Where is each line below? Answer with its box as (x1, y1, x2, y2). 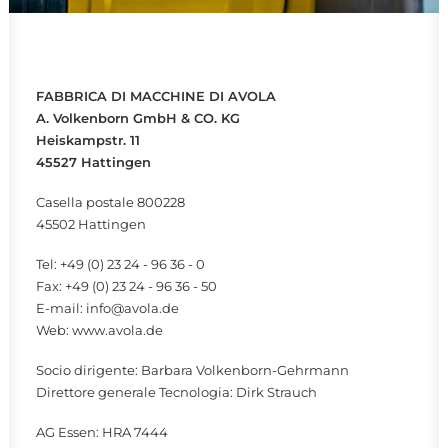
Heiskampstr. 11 (36, 132, 140, 148)
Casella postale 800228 (36, 194, 185, 210)
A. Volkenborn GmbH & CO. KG (36, 110, 240, 126)
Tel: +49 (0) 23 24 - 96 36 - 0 (36, 256, 205, 272)
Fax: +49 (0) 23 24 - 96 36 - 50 (36, 278, 217, 294)
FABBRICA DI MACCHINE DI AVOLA (36, 88, 276, 104)
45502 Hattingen (36, 216, 146, 232)
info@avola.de (86, 300, 179, 316)
